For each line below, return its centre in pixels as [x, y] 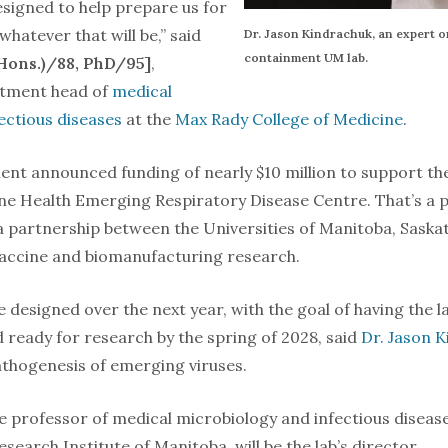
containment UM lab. [305, 57]
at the [148, 118]
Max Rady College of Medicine [289, 118]
